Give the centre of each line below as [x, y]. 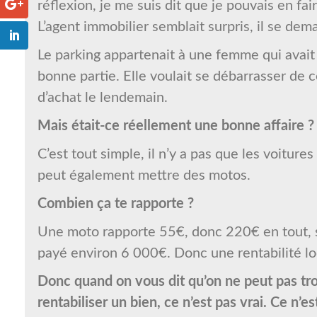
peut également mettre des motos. [144, 176]
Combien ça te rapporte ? [115, 204]
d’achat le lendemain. [102, 98]
